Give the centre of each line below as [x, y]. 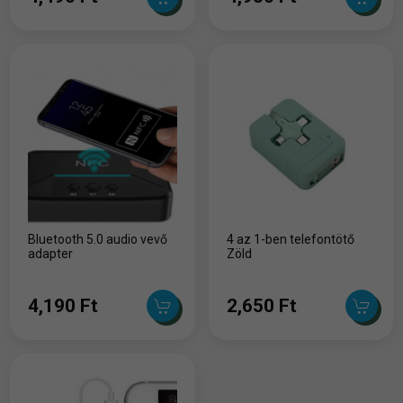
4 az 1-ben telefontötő [290, 240]
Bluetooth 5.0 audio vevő [98, 240]
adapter [51, 254]
